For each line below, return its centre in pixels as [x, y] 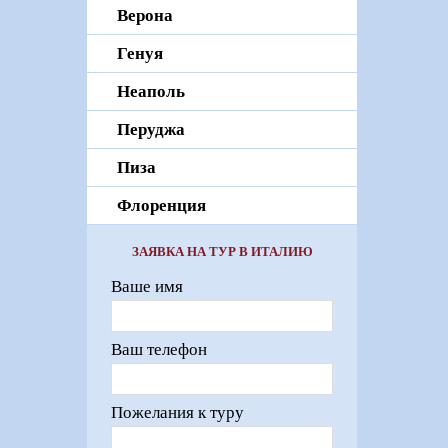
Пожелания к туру [177, 413]
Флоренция [161, 206]
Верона [145, 16]
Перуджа [151, 130]
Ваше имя [147, 287]
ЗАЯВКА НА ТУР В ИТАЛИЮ [222, 252]
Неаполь [151, 92]
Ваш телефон [159, 350]
